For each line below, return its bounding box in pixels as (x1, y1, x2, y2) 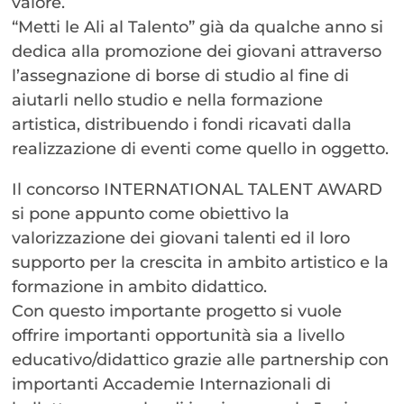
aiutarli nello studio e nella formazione (12, 89, 324, 110)
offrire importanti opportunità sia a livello (12, 325, 345, 345)
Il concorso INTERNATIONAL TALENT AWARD (12, 179, 383, 199)
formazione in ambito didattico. (12, 276, 268, 297)
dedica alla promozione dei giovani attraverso (12, 41, 382, 61)
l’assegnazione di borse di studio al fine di (12, 65, 350, 86)
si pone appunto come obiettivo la (12, 203, 290, 224)
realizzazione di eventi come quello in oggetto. (12, 138, 390, 159)
